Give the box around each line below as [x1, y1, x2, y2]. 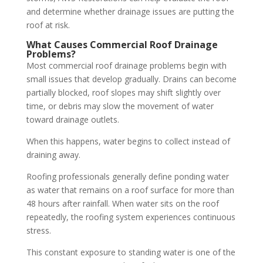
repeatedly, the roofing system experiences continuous [26, 211, 235, 222]
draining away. [26, 149, 80, 160]
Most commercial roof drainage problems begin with [26, 60, 227, 71]
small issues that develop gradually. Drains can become [26, 73, 237, 85]
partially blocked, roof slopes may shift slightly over [26, 87, 221, 98]
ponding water [174, 171, 229, 182]
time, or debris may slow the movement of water [26, 100, 214, 112]
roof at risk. [26, 19, 70, 31]
